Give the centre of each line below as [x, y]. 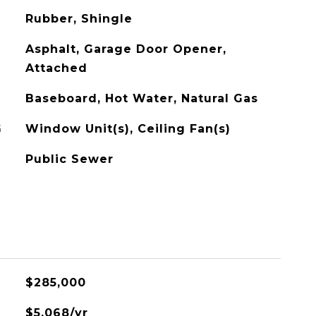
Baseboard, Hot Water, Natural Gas [141, 98]
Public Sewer [69, 159]
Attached [56, 68]
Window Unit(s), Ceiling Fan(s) [128, 129]
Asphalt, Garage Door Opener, [126, 49]
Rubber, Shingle [79, 19]
